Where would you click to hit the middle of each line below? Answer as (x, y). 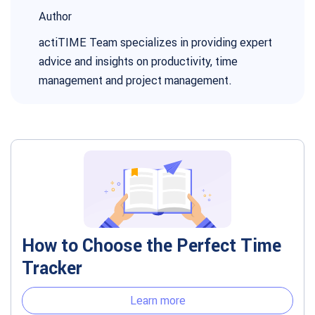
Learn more (157, 300)
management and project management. (135, 80)
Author (55, 16)
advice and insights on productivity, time (138, 61)
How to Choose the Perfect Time (152, 246)
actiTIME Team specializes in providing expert (155, 42)
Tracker (52, 268)
